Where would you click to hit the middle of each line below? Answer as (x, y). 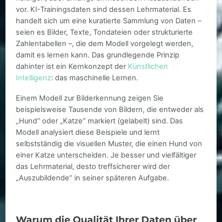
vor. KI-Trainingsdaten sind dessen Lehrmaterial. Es (104, 9)
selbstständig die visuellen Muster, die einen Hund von (109, 144)
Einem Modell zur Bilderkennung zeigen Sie (90, 98)
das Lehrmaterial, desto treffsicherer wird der (93, 167)
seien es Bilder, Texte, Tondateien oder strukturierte (105, 32)
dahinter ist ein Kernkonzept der (72, 66)
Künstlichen (148, 66)
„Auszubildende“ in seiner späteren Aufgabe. (93, 178)
